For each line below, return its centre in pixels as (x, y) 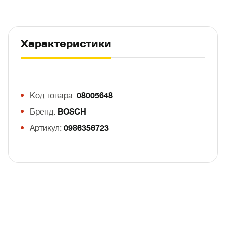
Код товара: (53, 96)
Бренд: (44, 112)
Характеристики (66, 44)
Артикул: (47, 128)
